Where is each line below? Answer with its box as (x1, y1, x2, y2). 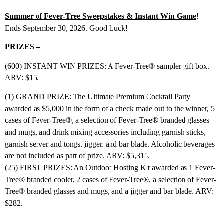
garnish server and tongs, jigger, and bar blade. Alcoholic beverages (5, 140, 215, 148)
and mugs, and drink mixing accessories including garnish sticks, (5, 128, 206, 137)
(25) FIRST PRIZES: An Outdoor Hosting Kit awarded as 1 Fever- (5, 163, 215, 172)
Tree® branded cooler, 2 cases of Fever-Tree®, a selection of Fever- (5, 175, 216, 184)
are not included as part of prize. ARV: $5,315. (5, 151, 150, 160)
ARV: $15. (5, 73, 39, 82)
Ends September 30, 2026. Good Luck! (5, 24, 128, 33)
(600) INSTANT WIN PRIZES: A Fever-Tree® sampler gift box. (5, 61, 209, 70)
